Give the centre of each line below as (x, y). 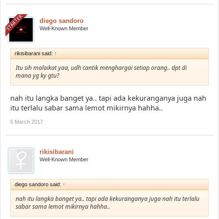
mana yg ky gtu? (37, 75)
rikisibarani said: (34, 53)
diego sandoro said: (39, 184)
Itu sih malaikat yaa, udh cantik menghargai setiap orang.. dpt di (101, 67)
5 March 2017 (27, 121)
